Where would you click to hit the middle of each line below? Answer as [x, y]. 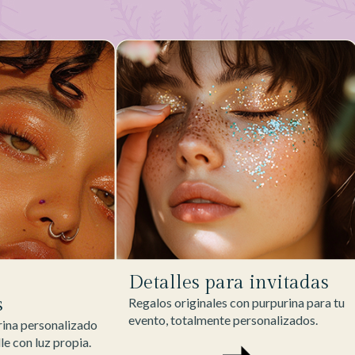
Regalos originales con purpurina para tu [236, 303]
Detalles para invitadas [228, 283]
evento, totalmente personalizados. [223, 320]
